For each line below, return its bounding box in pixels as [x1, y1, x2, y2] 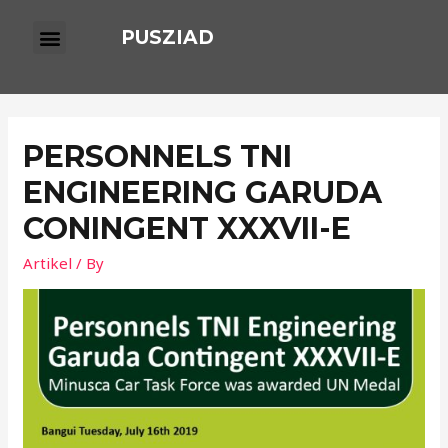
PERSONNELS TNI [23, 138, 293, 175]
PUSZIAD [121, 26, 214, 49]
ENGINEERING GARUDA [23, 174, 383, 211]
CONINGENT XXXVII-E [23, 210, 352, 247]
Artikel [23, 253, 73, 273]
